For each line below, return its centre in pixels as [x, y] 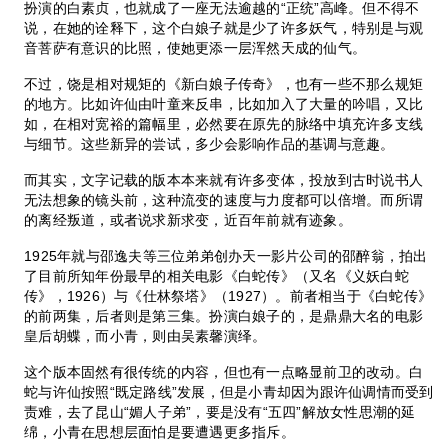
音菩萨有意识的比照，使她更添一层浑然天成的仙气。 [195, 47]
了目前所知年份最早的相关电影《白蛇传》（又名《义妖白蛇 [216, 275]
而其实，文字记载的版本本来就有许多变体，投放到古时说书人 [224, 179]
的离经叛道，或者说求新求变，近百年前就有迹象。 [188, 219]
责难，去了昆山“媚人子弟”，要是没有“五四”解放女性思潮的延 [220, 411]
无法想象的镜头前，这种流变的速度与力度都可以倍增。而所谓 [224, 199]
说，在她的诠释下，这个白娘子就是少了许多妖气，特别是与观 [224, 27]
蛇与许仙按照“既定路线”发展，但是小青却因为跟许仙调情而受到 [229, 391]
